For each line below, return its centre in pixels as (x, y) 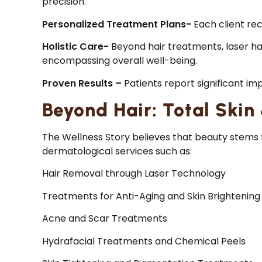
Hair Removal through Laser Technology (134, 174)
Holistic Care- (77, 47)
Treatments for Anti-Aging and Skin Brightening (151, 196)
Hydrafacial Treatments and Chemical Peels (144, 241)
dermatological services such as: (117, 151)
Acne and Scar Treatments (105, 219)
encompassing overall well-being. (120, 61)
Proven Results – (82, 83)
